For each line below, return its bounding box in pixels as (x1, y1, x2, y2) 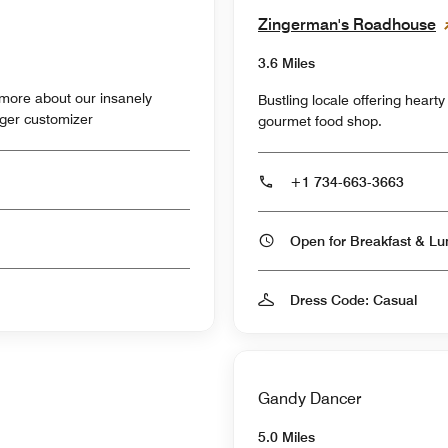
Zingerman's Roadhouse (258, 14, 436, 34)
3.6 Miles (258, 54, 315, 71)
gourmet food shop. (258, 112, 382, 129)
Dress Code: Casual (290, 291, 417, 308)
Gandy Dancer (258, 388, 361, 408)
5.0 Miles (258, 428, 315, 445)
